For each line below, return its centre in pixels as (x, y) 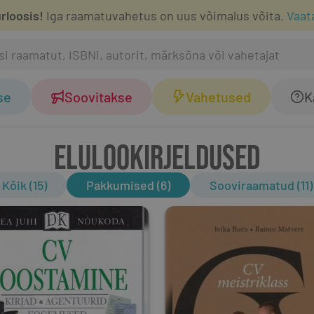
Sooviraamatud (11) (261, 185)
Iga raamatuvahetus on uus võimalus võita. (164, 15)
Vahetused (218, 97)
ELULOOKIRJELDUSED (157, 156)
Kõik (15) (24, 185)
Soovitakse (98, 97)
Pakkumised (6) (128, 185)
